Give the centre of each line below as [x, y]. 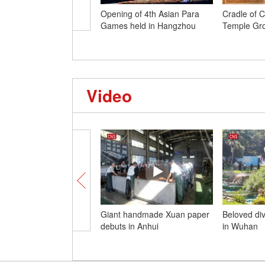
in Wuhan [240, 226]
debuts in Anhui [130, 226]
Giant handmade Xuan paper [155, 214]
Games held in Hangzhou [148, 25]
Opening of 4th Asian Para [150, 14]
